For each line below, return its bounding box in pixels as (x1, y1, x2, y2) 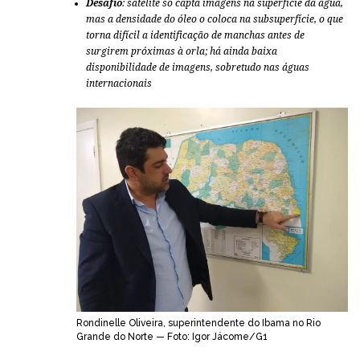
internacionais (86, 78, 152, 89)
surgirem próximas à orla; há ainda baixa (86, 46, 277, 57)
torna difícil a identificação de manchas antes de (86, 30, 305, 41)
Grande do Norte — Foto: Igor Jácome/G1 (76, 330, 268, 342)
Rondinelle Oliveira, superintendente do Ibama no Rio (76, 317, 321, 329)
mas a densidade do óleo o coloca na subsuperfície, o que (86, 14, 343, 25)
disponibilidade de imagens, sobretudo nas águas (86, 62, 309, 73)
